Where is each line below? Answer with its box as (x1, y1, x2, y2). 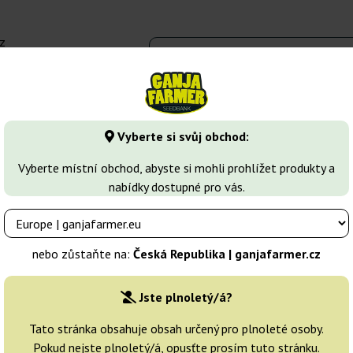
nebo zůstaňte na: (32, 246, 133, 262)
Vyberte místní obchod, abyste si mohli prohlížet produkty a (18, 160, 335, 176)
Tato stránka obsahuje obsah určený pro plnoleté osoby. (29, 321, 324, 337)
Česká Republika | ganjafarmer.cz (133, 246, 321, 262)
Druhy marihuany (90, 99, 176, 115)
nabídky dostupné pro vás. (108, 179, 245, 195)
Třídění (150, 297, 192, 313)
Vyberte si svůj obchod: (113, 128, 249, 145)
